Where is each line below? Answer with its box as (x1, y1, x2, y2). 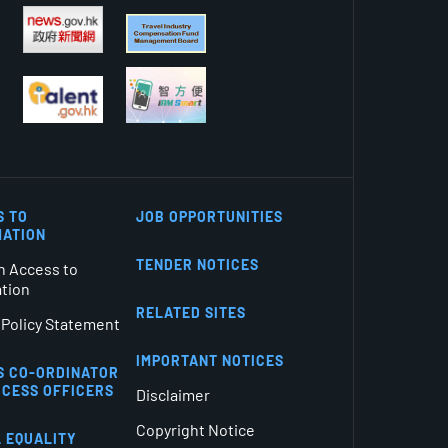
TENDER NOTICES (135, 255, 259, 273)
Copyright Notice (135, 419, 255, 439)
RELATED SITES (135, 303, 246, 321)
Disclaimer (135, 384, 210, 404)
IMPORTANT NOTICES (135, 351, 284, 369)
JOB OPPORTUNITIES (135, 207, 283, 225)
